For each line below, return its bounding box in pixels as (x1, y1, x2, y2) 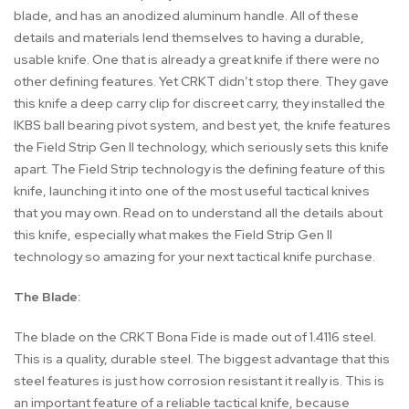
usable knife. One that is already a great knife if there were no (14, 51, 380, 68)
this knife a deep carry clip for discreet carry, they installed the (14, 95, 385, 112)
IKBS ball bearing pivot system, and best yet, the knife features (14, 117, 391, 134)
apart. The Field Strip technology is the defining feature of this (14, 161, 385, 178)
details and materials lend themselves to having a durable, (14, 29, 364, 47)
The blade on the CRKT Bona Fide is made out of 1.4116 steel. (14, 329, 376, 346)
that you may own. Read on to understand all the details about (14, 204, 383, 222)
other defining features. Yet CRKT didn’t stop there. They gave (14, 73, 389, 90)
